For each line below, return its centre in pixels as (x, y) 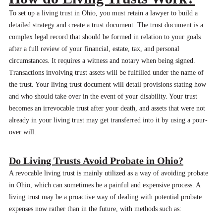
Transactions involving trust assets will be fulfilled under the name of (106, 73)
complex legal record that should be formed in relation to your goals (105, 37)
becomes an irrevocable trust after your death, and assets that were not (107, 109)
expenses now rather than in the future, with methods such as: (95, 209)
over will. (23, 132)
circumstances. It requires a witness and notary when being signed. (102, 61)
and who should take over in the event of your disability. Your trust (103, 97)
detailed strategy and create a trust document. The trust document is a (106, 25)
